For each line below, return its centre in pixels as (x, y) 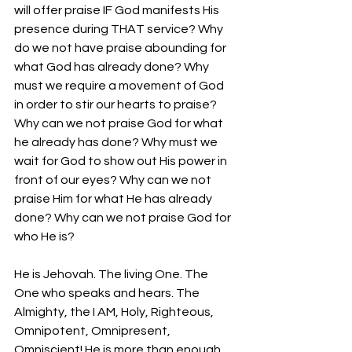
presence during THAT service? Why (120, 29)
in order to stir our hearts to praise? (117, 104)
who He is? (46, 236)
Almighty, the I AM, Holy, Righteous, (115, 312)
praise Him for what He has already (114, 199)
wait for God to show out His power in (122, 161)
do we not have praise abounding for (121, 48)
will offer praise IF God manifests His (118, 10)
